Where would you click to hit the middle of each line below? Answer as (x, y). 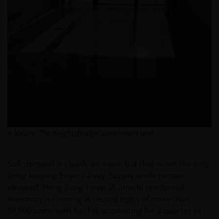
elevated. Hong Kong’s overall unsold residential (96, 187)
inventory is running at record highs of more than (99, 199)
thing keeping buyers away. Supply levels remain (96, 176)
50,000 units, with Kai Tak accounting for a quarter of (104, 211)
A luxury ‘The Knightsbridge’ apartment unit (80, 133)
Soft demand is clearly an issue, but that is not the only (108, 164)
